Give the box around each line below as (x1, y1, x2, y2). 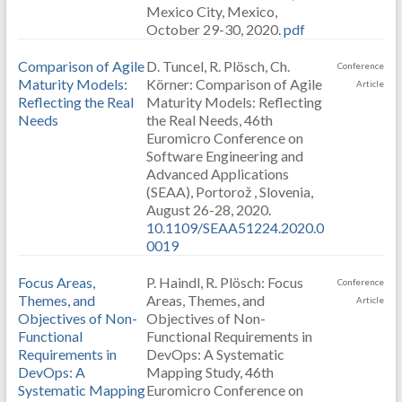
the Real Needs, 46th (145, 111, 273, 128)
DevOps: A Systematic (145, 345, 284, 363)
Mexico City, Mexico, (145, 3, 277, 20)
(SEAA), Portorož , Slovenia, (145, 183, 313, 200)
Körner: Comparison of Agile (145, 75, 322, 92)
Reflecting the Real (17, 93, 134, 110)
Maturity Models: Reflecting (145, 93, 322, 110)
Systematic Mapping (17, 381, 145, 398)
